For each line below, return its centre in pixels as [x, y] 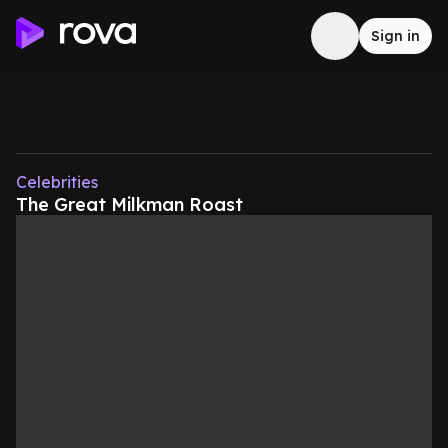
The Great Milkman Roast [129, 204]
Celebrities [57, 182]
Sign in [395, 36]
